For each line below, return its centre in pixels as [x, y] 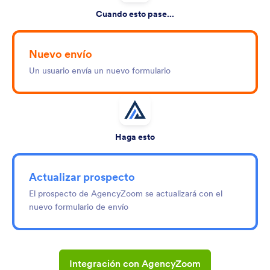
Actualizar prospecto [82, 177]
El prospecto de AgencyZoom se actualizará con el [126, 193]
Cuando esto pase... [135, 14]
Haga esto [135, 137]
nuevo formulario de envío [79, 207]
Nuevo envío [61, 54]
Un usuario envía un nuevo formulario [100, 71]
